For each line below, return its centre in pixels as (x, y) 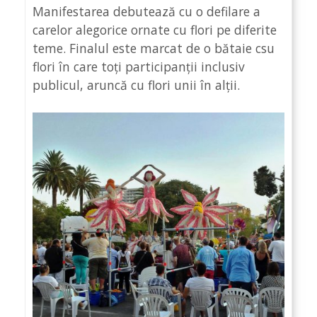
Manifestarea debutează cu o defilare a (146, 11)
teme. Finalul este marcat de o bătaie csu (154, 48)
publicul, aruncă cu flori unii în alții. (136, 85)
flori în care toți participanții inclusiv (139, 66)
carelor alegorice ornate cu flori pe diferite (155, 29)
